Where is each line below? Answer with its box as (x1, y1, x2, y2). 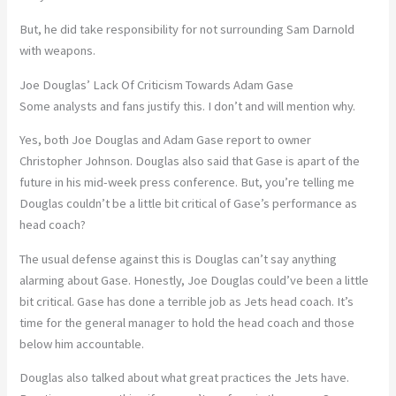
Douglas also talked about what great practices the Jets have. (19, 369, 350, 386)
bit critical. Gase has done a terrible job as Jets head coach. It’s (19, 293, 354, 309)
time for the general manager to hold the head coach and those (19, 314, 355, 331)
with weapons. (19, 42, 96, 59)
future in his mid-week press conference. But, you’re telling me (19, 174, 355, 191)
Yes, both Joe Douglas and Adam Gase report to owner (19, 132, 312, 148)
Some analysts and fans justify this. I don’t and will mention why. (19, 97, 356, 114)
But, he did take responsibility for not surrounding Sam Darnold (19, 21, 355, 38)
